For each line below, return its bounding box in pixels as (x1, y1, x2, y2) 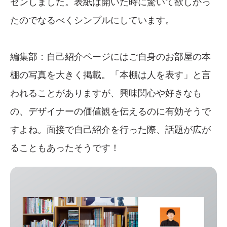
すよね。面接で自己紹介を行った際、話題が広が (10, 123, 211, 135)
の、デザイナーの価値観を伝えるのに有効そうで (10, 104, 211, 117)
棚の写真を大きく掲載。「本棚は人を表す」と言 (10, 68, 211, 81)
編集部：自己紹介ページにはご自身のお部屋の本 (10, 50, 211, 62)
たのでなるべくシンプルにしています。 (10, 13, 174, 26)
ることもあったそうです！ (10, 141, 120, 154)
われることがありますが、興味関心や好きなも (10, 86, 202, 99)
